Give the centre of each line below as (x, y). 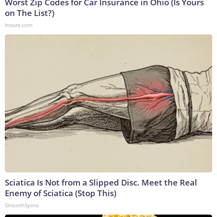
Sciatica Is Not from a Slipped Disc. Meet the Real (101, 182)
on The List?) (30, 13)
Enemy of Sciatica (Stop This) (61, 193)
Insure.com (19, 25)
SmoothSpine (22, 205)
